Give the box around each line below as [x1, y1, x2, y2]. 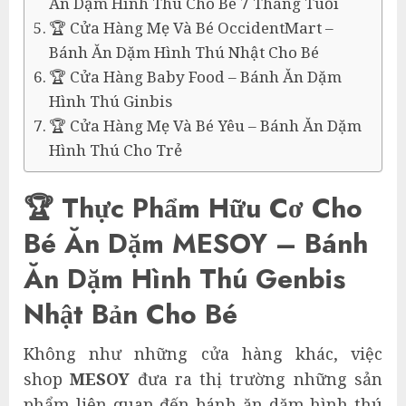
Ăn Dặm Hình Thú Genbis [24, 259, 345, 298]
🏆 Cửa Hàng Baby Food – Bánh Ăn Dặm [49, 66, 343, 87]
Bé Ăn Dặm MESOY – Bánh [24, 224, 368, 263]
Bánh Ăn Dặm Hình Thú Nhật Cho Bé [49, 42, 320, 63]
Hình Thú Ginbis [49, 91, 173, 111]
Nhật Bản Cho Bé [24, 295, 237, 333]
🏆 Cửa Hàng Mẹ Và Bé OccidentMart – [49, 17, 334, 38]
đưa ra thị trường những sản [137, 368, 383, 390]
